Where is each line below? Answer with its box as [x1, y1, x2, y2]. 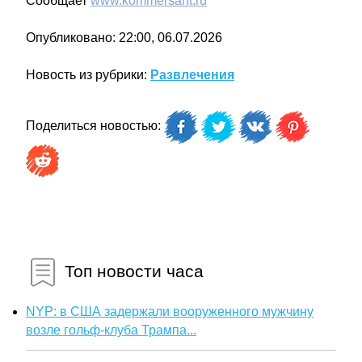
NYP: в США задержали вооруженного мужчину [26, 305, 314, 319]
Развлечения [150, 68, 234, 82]
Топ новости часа [60, 261, 204, 280]
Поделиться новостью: [26, 119, 164, 133]
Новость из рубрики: [26, 68, 150, 82]
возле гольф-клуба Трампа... [26, 323, 196, 338]
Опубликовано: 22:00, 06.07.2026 [26, 31, 222, 45]
